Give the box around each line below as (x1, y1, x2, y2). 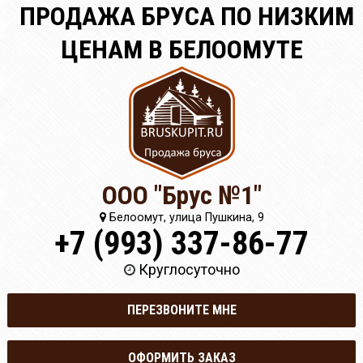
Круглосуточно (138, 261, 240, 278)
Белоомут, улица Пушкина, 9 (105, 211, 264, 224)
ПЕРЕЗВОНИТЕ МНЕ (126, 302, 237, 318)
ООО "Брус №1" (101, 180, 262, 211)
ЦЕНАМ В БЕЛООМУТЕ (60, 34, 303, 65)
